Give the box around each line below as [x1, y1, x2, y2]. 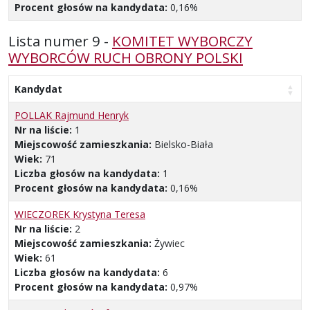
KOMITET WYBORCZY [112, 31, 253, 51]
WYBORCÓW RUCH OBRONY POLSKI [8, 48, 243, 68]
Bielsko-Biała [154, 138, 213, 152]
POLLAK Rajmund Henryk [15, 109, 129, 122]
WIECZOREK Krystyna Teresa [15, 208, 145, 221]
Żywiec [154, 237, 185, 250]
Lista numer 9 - [8, 31, 112, 51]
